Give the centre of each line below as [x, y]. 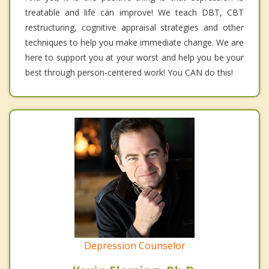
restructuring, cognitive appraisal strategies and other [134, 28]
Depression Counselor [134, 246]
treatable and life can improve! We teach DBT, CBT [134, 13]
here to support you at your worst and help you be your [134, 58]
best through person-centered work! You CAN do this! [129, 73]
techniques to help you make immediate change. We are [134, 43]
